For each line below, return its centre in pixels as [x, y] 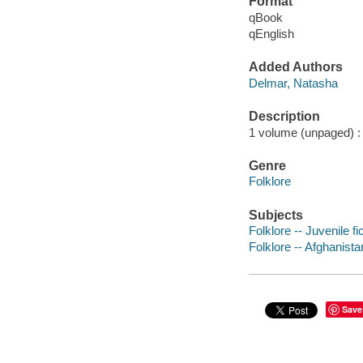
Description [284, 117]
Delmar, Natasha [293, 83]
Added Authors [295, 67]
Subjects [275, 215]
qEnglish [271, 33]
